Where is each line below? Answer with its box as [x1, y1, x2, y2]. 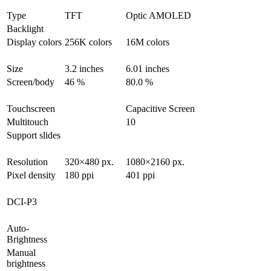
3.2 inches [65, 64, 103, 74]
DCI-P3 [7, 197, 37, 207]
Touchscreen [7, 103, 55, 114]
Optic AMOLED [126, 10, 191, 21]
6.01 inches [126, 64, 169, 74]
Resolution [7, 157, 48, 168]
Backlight [7, 24, 44, 34]
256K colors [65, 37, 112, 48]
